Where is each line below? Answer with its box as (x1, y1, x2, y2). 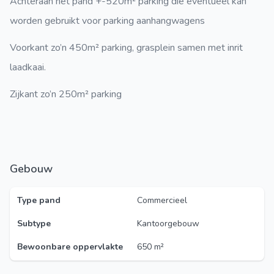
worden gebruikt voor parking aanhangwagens (10, 14, 205, 28)
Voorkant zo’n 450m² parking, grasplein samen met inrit (10, 41, 243, 54)
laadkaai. (10, 61, 46, 74)
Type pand (17, 194, 61, 206)
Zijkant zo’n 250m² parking (10, 87, 122, 101)
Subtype (17, 218, 51, 229)
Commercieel (137, 194, 187, 206)
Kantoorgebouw (137, 218, 199, 229)
